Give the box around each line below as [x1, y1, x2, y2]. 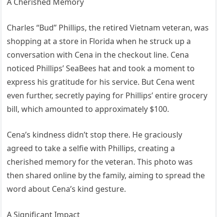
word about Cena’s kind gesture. [7, 184, 126, 195]
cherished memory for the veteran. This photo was [7, 156, 193, 168]
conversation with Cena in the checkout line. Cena [7, 49, 189, 61]
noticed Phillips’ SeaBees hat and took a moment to [7, 63, 195, 74]
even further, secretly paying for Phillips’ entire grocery [7, 90, 208, 101]
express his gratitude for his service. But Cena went [7, 77, 195, 88]
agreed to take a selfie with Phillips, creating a [7, 143, 175, 154]
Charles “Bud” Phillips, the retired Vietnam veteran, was [7, 22, 209, 33]
